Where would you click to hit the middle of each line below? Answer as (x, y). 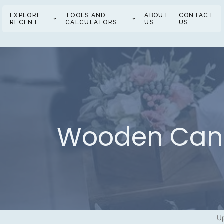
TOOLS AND (86, 15)
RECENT (24, 22)
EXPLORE (26, 15)
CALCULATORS (91, 22)
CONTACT (196, 15)
